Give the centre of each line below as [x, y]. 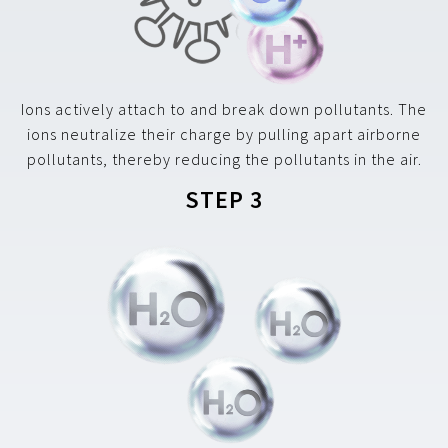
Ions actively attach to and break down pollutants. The [224, 109]
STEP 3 [224, 200]
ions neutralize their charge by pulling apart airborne [224, 134]
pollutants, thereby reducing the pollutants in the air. [224, 159]
